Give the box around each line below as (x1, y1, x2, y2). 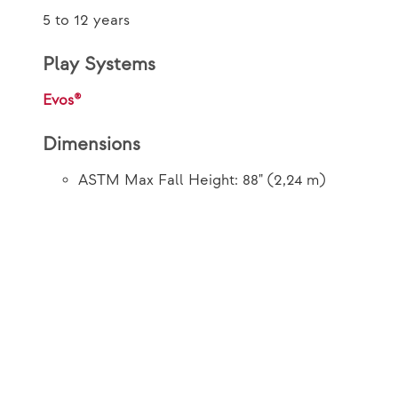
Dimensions (43, 133, 140, 156)
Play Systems (43, 53, 155, 76)
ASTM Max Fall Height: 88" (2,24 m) (78, 171, 325, 190)
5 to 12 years (43, 12, 130, 30)
